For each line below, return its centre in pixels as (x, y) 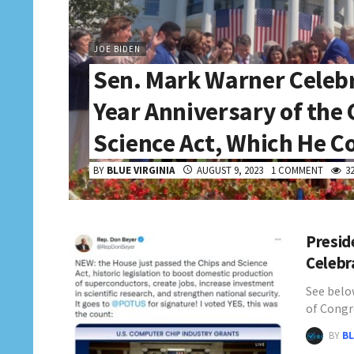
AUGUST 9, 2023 (230, 170)
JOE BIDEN (117, 49)
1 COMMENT (297, 170)
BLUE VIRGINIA (141, 170)
